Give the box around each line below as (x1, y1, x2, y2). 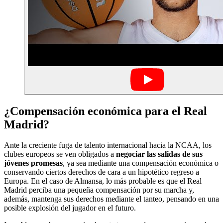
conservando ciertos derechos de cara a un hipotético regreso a (4, 168, 199, 177)
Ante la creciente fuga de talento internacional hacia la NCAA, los (4, 141, 212, 150)
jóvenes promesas (4, 159, 63, 168)
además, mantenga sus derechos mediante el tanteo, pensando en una (4, 195, 219, 204)
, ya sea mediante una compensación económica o (63, 159, 219, 168)
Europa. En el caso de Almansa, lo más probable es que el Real (4, 177, 202, 186)
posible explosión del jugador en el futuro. (4, 204, 136, 213)
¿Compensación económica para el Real (4, 104, 207, 117)
